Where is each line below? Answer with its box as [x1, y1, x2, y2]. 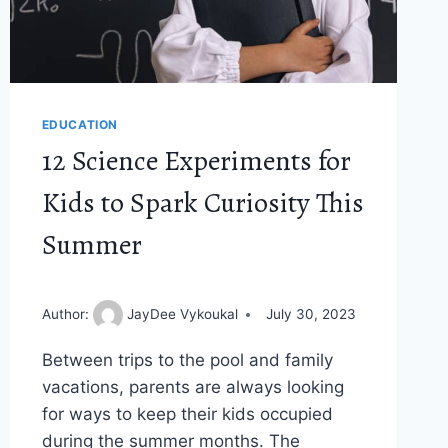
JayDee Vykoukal [122, 305, 238, 322]
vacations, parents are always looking [41, 376, 344, 397]
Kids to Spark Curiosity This [41, 184, 364, 223]
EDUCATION [41, 117, 119, 133]
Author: [41, 305, 93, 322]
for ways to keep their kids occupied [41, 403, 333, 424]
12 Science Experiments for [41, 142, 351, 181]
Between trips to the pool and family [41, 349, 333, 370]
